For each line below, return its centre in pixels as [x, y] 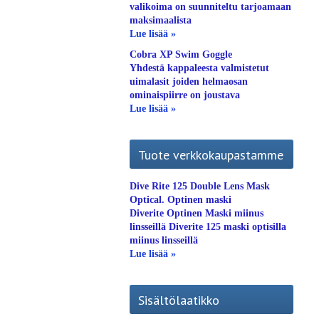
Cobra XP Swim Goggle [181, 54]
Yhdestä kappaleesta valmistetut [199, 68]
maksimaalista [161, 20]
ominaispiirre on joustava [185, 95]
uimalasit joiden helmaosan [189, 82]
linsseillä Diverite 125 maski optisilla [208, 227]
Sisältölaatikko [179, 300]
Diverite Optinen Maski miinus [197, 213]
